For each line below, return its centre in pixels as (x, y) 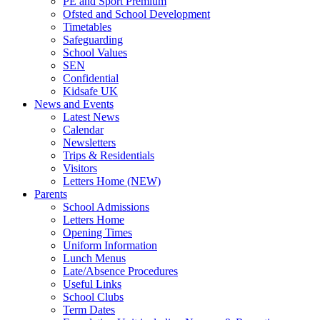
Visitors (80, 168)
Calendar (83, 129)
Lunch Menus (94, 258)
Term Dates (89, 309)
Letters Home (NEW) (112, 181)
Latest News (91, 116)
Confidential (91, 78)
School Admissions (106, 206)
